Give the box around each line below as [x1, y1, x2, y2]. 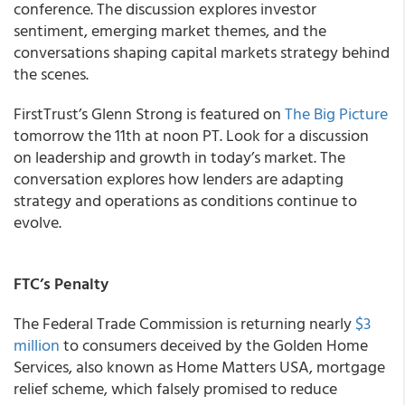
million [14, 333, 60, 357]
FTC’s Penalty [14, 271, 108, 296]
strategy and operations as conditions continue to [14, 188, 357, 212]
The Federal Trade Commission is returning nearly [14, 311, 355, 335]
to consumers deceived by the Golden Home [60, 333, 368, 357]
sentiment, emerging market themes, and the [14, 18, 326, 42]
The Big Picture [285, 101, 388, 126]
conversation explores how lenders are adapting [14, 166, 344, 191]
